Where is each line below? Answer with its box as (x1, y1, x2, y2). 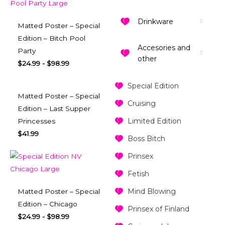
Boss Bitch (127, 134, 165, 144)
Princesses (18, 117, 55, 126)
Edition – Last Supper (18, 104, 90, 113)
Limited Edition (127, 117, 181, 126)
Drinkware (137, 17, 173, 27)
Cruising (127, 99, 156, 108)
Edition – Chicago (18, 200, 77, 208)
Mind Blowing (127, 187, 176, 196)
